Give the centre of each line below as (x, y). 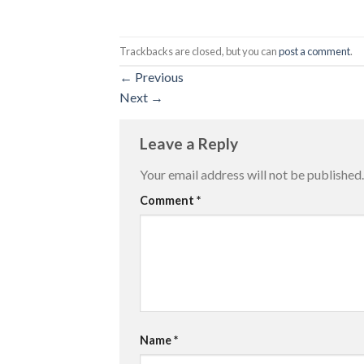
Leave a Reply (191, 144)
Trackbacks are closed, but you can (199, 51)
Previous (158, 77)
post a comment (314, 51)
